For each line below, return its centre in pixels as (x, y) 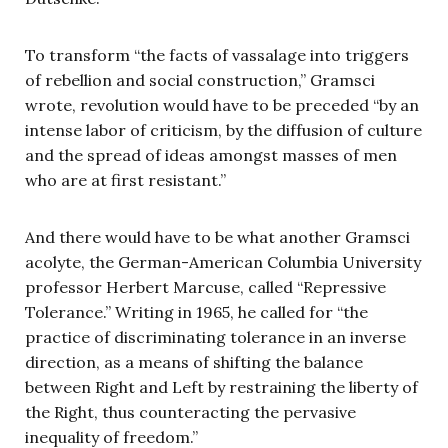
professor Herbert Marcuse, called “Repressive (205, 286)
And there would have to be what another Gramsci (217, 236)
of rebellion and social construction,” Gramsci (200, 79)
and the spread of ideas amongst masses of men (211, 154)
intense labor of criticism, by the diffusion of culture (223, 129)
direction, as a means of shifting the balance (194, 361)
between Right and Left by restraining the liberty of (221, 386)
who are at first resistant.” (125, 179)
